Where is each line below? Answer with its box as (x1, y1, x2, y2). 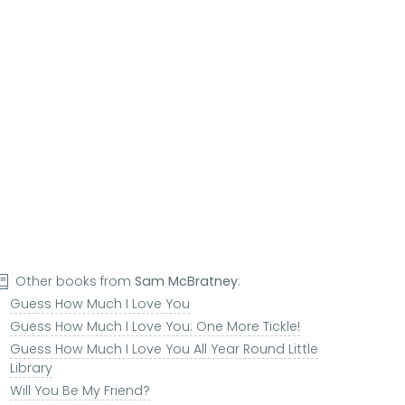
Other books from (15, 272, 136, 291)
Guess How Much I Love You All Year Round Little (9, 340, 318, 359)
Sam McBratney (135, 272, 239, 291)
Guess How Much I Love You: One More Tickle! (9, 317, 300, 336)
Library (9, 359, 52, 378)
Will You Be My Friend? (9, 381, 150, 400)
